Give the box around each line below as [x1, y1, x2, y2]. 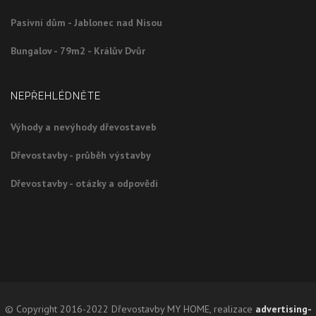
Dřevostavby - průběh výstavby [11, 148, 151, 162]
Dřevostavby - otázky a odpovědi [11, 176, 158, 190]
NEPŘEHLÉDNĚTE [11, 90, 101, 102]
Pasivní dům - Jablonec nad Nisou [11, 16, 162, 29]
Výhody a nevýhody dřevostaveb [11, 120, 157, 133]
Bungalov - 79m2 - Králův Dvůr [11, 44, 145, 57]
